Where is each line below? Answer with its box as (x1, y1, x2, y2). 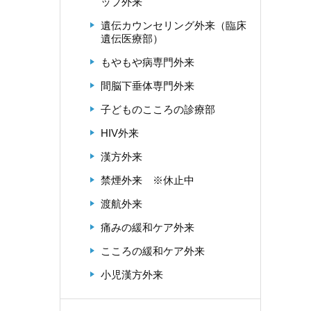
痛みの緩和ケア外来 (101, 221, 194, 233)
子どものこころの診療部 (101, 103, 215, 115)
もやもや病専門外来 (101, 56, 194, 68)
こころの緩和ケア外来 (101, 245, 205, 257)
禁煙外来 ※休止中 (101, 174, 194, 186)
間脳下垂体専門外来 (101, 80, 194, 92)
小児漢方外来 (101, 269, 163, 280)
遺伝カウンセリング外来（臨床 (101, 19, 246, 31)
